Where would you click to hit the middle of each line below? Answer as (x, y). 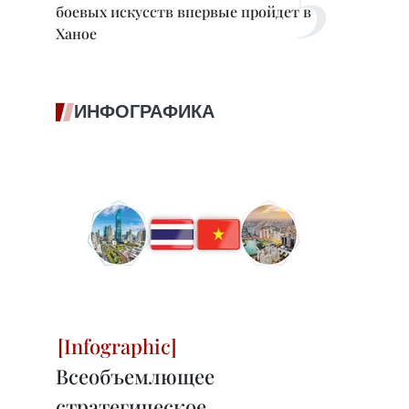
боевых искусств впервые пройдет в (184, 11)
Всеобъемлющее (135, 376)
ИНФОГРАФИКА (144, 111)
